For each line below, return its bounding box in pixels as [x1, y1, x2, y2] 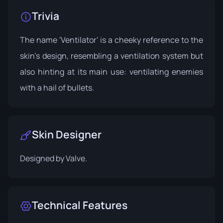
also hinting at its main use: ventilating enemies [20, 66, 203, 77]
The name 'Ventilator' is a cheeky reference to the [20, 34, 203, 45]
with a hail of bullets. [20, 82, 94, 93]
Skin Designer [32, 127, 102, 141]
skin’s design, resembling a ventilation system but [20, 50, 203, 61]
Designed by [20, 152, 66, 164]
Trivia [32, 8, 59, 23]
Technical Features [32, 198, 127, 212]
